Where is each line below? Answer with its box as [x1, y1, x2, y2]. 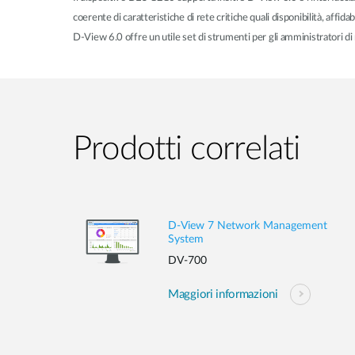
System [168, 234, 204, 245]
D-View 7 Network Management [168, 220, 327, 231]
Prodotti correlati [73, 132, 300, 166]
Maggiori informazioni [168, 288, 278, 300]
